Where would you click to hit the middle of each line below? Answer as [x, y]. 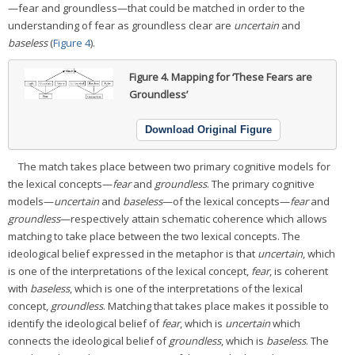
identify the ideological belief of [85, 323]
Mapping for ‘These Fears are [241, 76]
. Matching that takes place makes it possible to [216, 305]
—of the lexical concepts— [226, 201]
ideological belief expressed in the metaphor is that [133, 253]
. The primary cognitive [261, 183]
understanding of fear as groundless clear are [121, 25]
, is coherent [299, 271]
